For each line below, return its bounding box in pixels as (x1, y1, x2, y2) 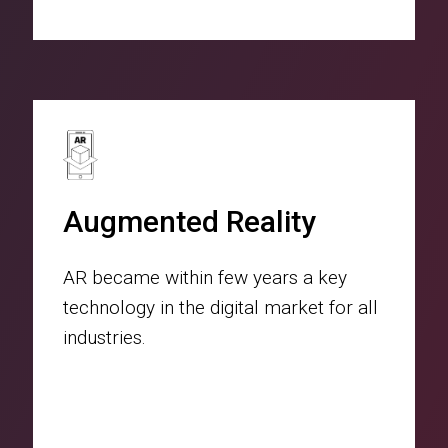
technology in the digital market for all (63, 295, 379, 319)
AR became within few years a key (63, 265, 348, 289)
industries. (63, 325, 147, 349)
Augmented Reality (63, 203, 317, 239)
